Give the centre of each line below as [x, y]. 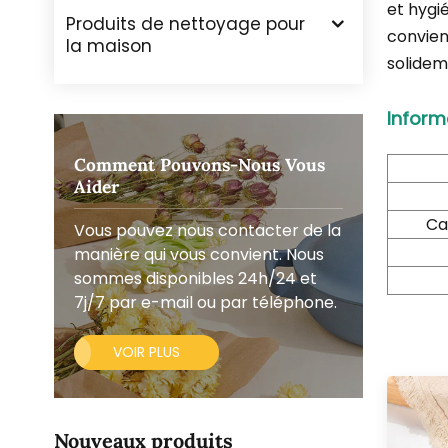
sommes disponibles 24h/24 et [195, 279]
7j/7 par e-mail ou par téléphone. [205, 303]
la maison [108, 46]
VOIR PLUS [146, 352]
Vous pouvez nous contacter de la [207, 231]
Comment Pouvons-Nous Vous [199, 165]
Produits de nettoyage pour [185, 24]
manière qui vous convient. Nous [198, 255]
